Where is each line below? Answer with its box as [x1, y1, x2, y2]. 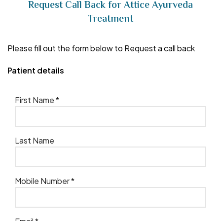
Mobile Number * [15, 175, 74, 186]
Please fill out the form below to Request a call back [7, 42, 195, 53]
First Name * [15, 94, 59, 105]
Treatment [88, 11, 133, 27]
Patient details [7, 65, 64, 75]
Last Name [15, 135, 54, 146]
